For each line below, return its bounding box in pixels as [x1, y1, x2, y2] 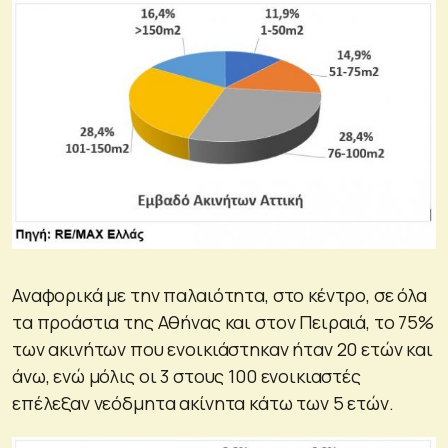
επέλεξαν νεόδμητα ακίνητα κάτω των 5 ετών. [12, 391, 394, 416]
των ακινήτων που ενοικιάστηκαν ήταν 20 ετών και [12, 337, 433, 362]
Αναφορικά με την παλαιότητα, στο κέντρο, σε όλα [12, 283, 427, 308]
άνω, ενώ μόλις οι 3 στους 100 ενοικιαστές [12, 364, 361, 389]
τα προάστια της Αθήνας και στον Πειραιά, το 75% [12, 310, 434, 335]
